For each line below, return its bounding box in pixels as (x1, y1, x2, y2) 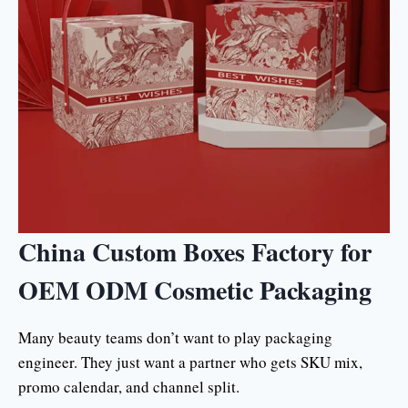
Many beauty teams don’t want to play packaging (18, 327, 332, 348)
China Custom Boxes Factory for (18, 233, 372, 270)
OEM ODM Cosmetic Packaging (18, 271, 372, 309)
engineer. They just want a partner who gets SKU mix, (18, 352, 362, 372)
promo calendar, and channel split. (18, 376, 240, 397)
